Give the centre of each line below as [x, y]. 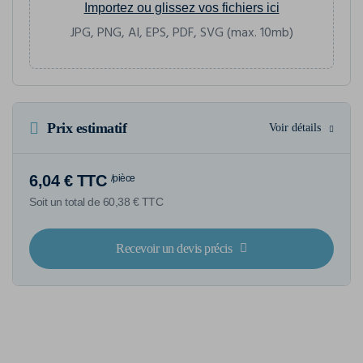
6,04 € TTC [68, 180]
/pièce [123, 178]
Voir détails [295, 127]
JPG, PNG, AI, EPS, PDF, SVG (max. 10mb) [181, 33]
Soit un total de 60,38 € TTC [96, 201]
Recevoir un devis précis [174, 248]
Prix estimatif [87, 128]
